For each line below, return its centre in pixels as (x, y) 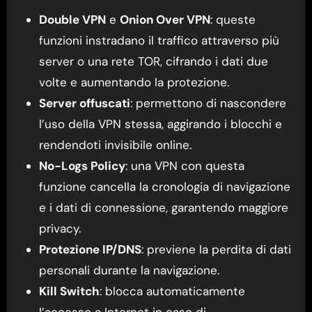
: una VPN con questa (185, 165)
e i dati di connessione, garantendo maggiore (163, 207)
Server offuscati (84, 103)
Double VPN (72, 19)
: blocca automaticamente (172, 291)
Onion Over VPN (165, 19)
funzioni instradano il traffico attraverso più (159, 40)
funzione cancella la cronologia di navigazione (164, 186)
